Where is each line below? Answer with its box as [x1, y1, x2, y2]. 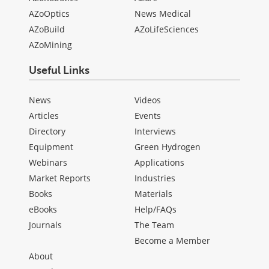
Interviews [134, 125, 176, 138]
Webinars [29, 157, 67, 169]
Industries [134, 172, 175, 184]
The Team [134, 219, 174, 231]
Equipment [29, 141, 73, 153]
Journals [29, 219, 62, 231]
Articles [29, 110, 59, 122]
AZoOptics [29, 8, 70, 20]
